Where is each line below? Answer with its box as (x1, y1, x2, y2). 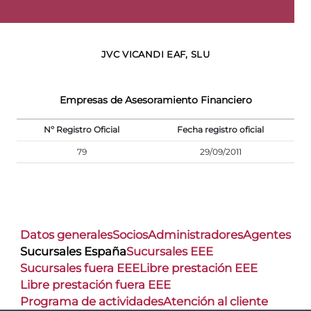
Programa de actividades (20, 294, 163, 309)
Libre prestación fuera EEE (20, 278, 171, 292)
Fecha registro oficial (177, 124, 264, 135)
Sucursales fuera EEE (20, 261, 140, 276)
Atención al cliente (163, 294, 268, 309)
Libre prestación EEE (140, 261, 258, 276)
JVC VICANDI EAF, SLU (101, 48, 210, 60)
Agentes (243, 228, 291, 242)
